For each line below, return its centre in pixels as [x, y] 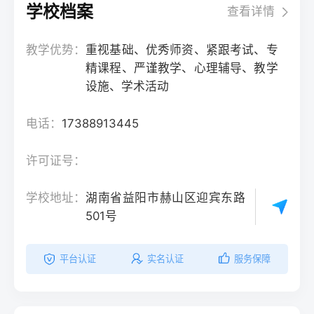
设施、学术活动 [128, 87]
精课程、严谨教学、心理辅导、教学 [182, 68]
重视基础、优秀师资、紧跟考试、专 [182, 50]
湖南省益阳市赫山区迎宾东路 [166, 197]
